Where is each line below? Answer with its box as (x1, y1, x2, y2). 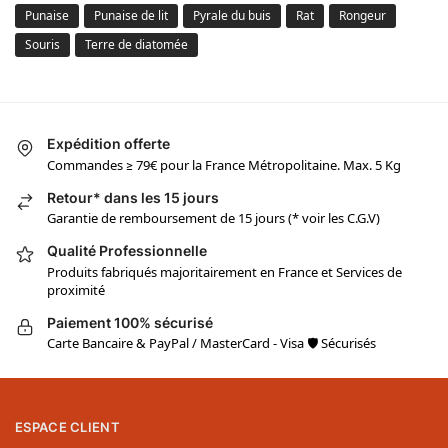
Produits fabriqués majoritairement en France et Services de (47, 262, 402, 281)
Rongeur (339, 7, 386, 25)
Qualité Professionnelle (47, 242, 207, 260)
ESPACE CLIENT (15, 418, 120, 435)
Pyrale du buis (193, 7, 271, 25)
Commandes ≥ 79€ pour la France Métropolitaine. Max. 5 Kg (47, 155, 401, 174)
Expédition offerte (47, 135, 170, 153)
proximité (47, 280, 105, 299)
